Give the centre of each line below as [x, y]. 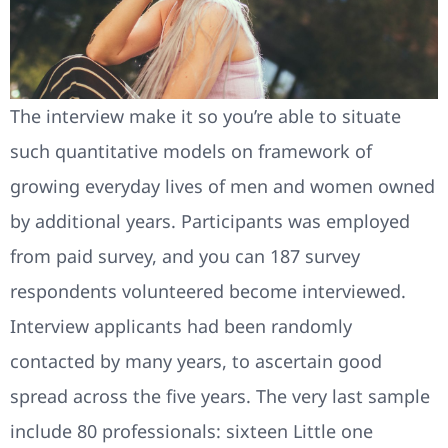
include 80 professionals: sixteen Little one [191, 430]
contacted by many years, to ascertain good [196, 360]
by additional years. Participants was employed [210, 220]
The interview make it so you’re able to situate [205, 115]
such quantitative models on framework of [191, 150]
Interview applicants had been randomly [181, 325]
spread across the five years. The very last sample [220, 395]
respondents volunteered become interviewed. [208, 290]
